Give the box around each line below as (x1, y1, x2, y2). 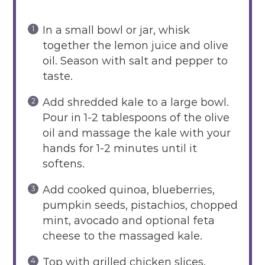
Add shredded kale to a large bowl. (42, 95, 229, 109)
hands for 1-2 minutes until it (42, 141, 197, 155)
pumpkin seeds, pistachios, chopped (42, 198, 238, 212)
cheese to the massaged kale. (42, 229, 202, 243)
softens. (42, 157, 88, 170)
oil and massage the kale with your (42, 126, 231, 140)
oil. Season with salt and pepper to (42, 54, 228, 67)
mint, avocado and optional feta (42, 214, 215, 227)
